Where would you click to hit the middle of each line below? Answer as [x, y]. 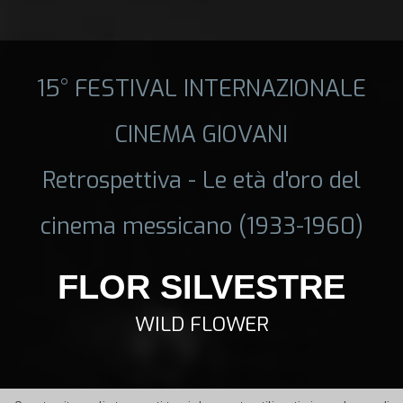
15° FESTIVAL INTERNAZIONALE [201, 88]
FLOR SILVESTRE [201, 287]
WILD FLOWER [201, 323]
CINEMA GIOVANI [201, 134]
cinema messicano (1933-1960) [201, 225]
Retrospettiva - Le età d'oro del [201, 179]
